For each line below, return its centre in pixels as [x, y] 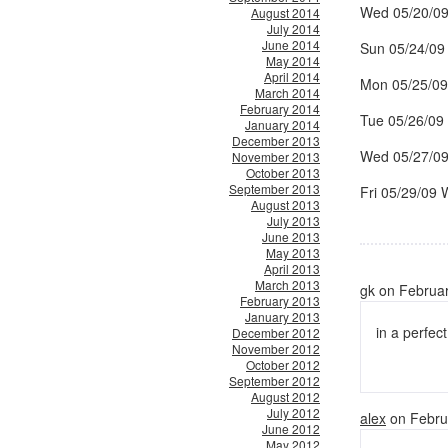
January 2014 [282, 124]
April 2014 [292, 76]
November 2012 [276, 348]
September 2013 [274, 188]
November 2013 [276, 156]
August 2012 [285, 396]
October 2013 [283, 172]
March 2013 [287, 284]
